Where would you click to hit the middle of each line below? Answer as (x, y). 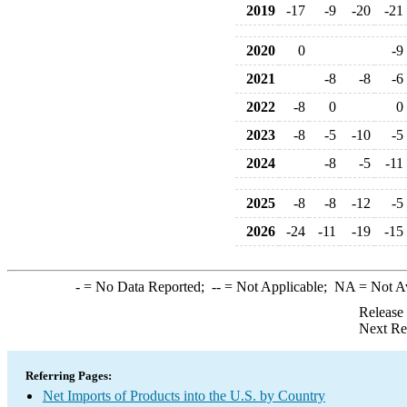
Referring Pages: (69, 376)
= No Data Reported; (145, 287)
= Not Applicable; (277, 287)
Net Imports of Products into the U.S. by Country (184, 396)
